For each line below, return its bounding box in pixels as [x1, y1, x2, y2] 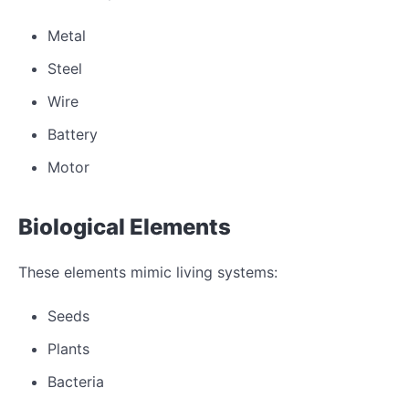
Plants [47, 339, 89, 358]
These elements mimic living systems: [18, 262, 278, 281]
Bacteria [47, 372, 104, 391]
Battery [47, 124, 98, 143]
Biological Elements [18, 213, 231, 240]
